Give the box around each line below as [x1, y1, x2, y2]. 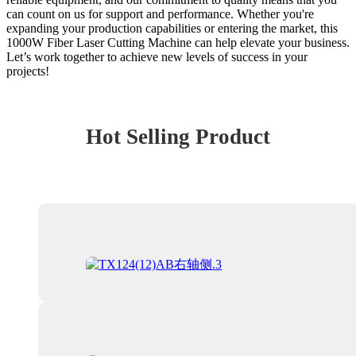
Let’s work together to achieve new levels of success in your [6, 49, 308, 64]
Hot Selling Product [86, 124, 270, 149]
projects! [6, 64, 49, 78]
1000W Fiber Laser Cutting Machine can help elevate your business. [6, 35, 350, 49]
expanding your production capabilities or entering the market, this [6, 21, 338, 35]
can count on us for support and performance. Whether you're [6, 6, 314, 21]
